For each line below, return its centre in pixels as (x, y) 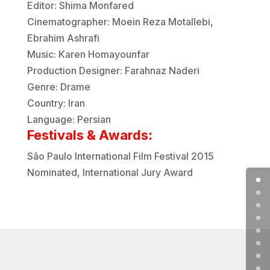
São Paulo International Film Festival (109, 156)
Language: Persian (69, 120)
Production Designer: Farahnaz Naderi (113, 71)
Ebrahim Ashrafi (63, 38)
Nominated (52, 173)
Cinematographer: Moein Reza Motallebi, (120, 22)
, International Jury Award (135, 173)
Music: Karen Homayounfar (88, 55)
